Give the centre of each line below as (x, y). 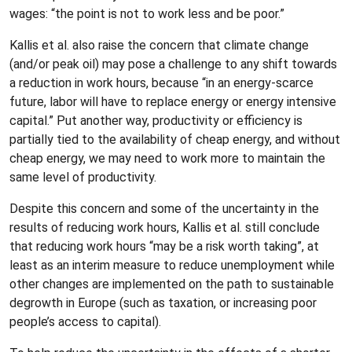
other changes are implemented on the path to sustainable (172, 284)
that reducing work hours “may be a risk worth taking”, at (164, 246)
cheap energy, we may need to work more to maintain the (167, 158)
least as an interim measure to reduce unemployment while (172, 265)
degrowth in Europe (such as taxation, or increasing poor (163, 303)
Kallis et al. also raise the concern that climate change (159, 45)
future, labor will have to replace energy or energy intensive (173, 102)
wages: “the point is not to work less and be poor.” (147, 14)
